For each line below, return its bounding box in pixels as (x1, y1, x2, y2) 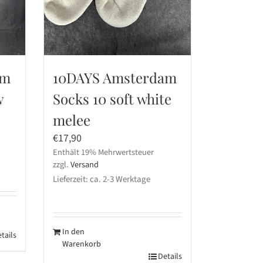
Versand (70, 159, 99, 171)
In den (62, 226, 85, 238)
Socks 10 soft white (52, 89, 171, 109)
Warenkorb (62, 238, 101, 251)
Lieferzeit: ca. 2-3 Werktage (52, 173, 150, 186)
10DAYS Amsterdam (52, 68, 177, 87)
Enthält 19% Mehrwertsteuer (52, 146, 154, 159)
